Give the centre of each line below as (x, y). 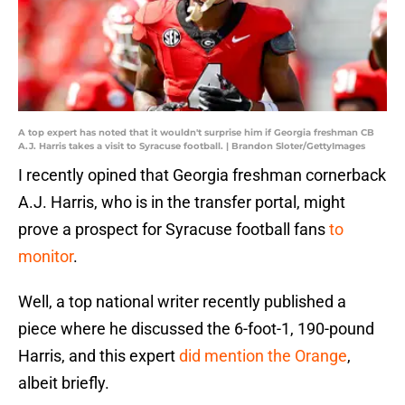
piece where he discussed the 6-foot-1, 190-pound (196, 329)
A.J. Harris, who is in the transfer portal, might (182, 202)
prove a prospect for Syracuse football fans (174, 230)
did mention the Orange (263, 356)
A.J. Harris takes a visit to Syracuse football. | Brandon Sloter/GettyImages (192, 146)
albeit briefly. (64, 383)
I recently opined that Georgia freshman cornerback (202, 175)
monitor (46, 257)
